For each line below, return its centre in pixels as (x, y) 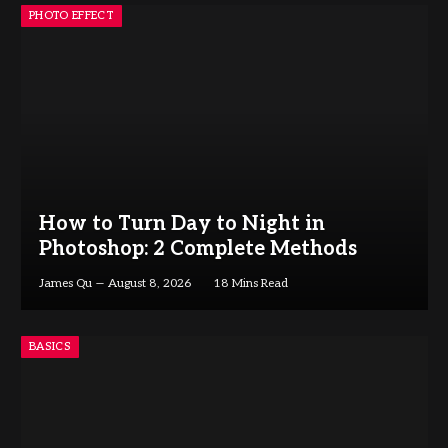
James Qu (65, 283)
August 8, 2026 (149, 283)
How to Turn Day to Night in (181, 223)
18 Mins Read (250, 283)
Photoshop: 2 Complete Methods (197, 248)
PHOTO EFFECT (71, 16)
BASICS (50, 347)
